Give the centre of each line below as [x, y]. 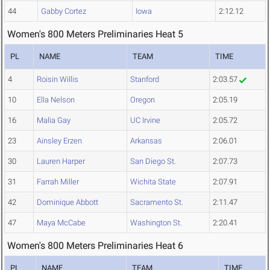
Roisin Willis [58, 80]
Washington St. [156, 223]
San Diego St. [153, 162]
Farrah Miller [58, 182]
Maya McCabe [61, 223]
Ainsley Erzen [59, 141]
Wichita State [153, 182]
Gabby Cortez [64, 11]
